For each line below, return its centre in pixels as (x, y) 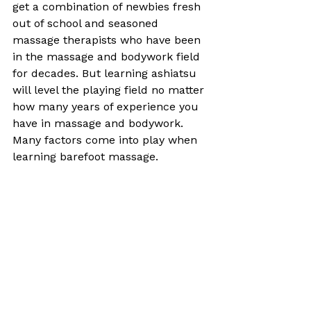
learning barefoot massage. (87, 157)
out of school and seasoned (87, 23)
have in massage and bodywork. (100, 123)
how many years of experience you (107, 107)
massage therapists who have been (108, 40)
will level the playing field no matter (110, 90)
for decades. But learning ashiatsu (106, 73)
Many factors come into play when (107, 140)
